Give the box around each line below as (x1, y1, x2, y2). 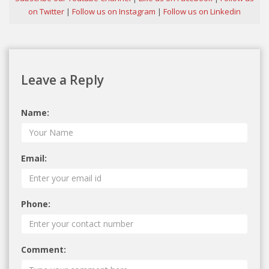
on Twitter (28, 5, 64, 17)
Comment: (21, 243, 66, 255)
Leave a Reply (21, 71, 104, 88)
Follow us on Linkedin (163, 5, 241, 17)
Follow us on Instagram (72, 5, 156, 17)
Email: (21, 152, 47, 164)
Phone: (21, 198, 50, 210)
